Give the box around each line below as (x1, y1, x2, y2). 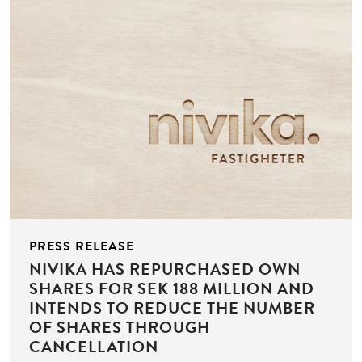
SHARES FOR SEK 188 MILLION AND (29, 277, 314, 301)
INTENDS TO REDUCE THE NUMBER (29, 297, 315, 320)
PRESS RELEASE (29, 237, 134, 255)
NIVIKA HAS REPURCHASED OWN (29, 258, 301, 281)
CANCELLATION (29, 335, 158, 359)
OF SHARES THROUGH (29, 316, 210, 339)
